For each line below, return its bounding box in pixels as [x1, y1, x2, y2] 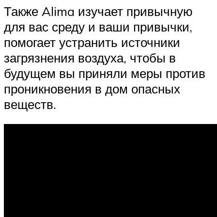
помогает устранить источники [4, 34, 180, 50]
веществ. [4, 96, 56, 112]
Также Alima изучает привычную [4, 3, 193, 19]
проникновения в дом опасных [4, 80, 180, 96]
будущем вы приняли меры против [4, 65, 205, 81]
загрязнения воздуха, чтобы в [4, 49, 176, 65]
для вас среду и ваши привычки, [4, 18, 192, 34]
